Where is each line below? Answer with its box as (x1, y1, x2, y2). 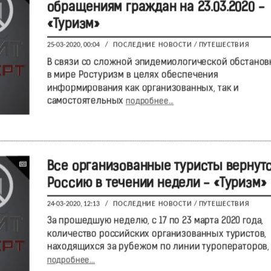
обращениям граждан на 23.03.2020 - (47, 1, 264, 15)
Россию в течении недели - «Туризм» (47, 177, 266, 191)
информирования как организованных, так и (47, 83, 239, 94)
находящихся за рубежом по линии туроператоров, (47, 243, 269, 252)
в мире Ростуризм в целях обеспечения (47, 71, 218, 80)
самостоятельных (47, 97, 126, 106)
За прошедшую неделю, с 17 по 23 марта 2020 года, (47, 217, 263, 226)
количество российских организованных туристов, (47, 229, 266, 240)
